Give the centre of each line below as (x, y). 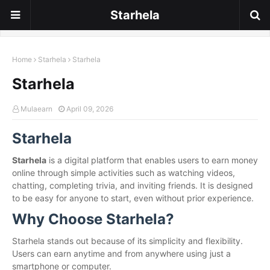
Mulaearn (36, 109)
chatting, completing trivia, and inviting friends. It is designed (133, 185)
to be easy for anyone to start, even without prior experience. (133, 198)
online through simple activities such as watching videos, (124, 173)
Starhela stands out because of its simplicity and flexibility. (127, 241)
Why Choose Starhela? (93, 219)
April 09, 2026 (90, 109)
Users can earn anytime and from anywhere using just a (121, 253)
